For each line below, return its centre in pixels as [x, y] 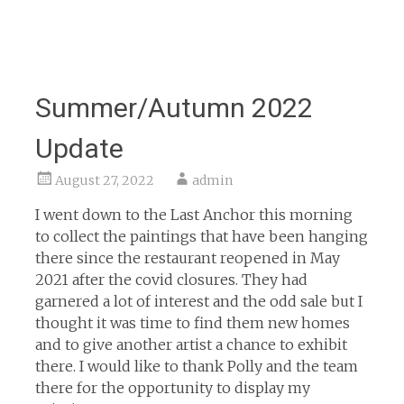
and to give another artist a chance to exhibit [191, 344]
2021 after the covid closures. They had [171, 280]
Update [79, 148]
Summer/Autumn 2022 [174, 108]
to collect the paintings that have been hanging [201, 236]
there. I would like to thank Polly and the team [196, 366]
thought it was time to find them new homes [192, 323]
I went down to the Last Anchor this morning [193, 215]
